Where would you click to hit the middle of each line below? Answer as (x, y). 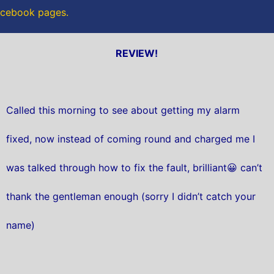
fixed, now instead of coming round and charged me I (130, 139)
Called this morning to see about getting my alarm (123, 110)
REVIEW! (137, 53)
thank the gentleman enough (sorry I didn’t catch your (131, 197)
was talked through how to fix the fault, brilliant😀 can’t (134, 168)
